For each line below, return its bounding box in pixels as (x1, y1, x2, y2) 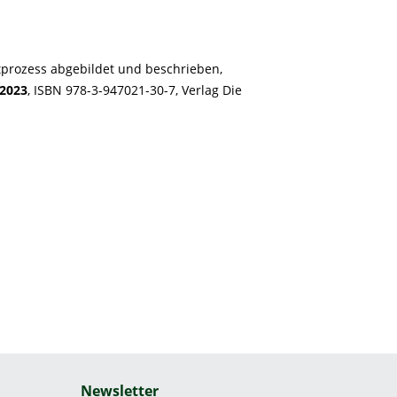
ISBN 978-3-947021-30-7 (34, 82, 175, 98)
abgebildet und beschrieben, (51, 60, 222, 77)
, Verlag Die (175, 82, 242, 98)
